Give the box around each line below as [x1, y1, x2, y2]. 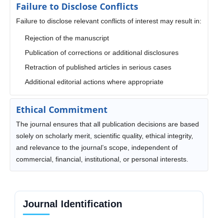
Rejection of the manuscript [24, 34, 109, 42]
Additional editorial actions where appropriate [24, 78, 163, 86]
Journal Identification [23, 199, 122, 210]
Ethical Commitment [16, 104, 108, 116]
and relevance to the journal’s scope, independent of [16, 144, 178, 152]
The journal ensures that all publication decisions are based [16, 120, 199, 128]
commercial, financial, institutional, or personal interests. [16, 155, 188, 163]
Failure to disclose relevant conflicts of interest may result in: [16, 17, 201, 25]
